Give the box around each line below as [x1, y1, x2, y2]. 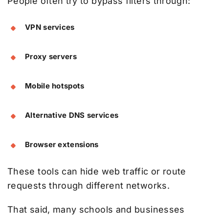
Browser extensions [25, 140, 99, 150]
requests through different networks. [7, 180, 170, 191]
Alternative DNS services [25, 110, 119, 120]
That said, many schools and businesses [7, 204, 185, 215]
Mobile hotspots [25, 81, 85, 91]
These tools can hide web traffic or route [7, 166, 186, 177]
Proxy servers [25, 52, 77, 62]
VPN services [25, 22, 75, 32]
